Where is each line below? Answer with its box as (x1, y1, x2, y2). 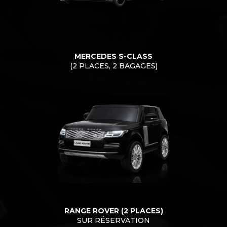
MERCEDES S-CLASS (74, 51, 153, 61)
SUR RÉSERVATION (77, 216, 150, 225)
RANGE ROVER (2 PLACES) (64, 206, 163, 216)
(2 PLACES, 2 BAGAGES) (69, 61, 158, 70)
